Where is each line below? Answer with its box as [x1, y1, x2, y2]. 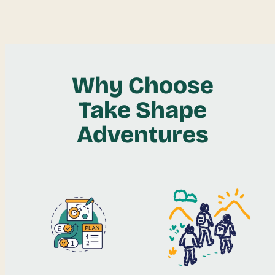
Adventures [76, 120, 209, 149]
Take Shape [78, 95, 207, 124]
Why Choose [71, 71, 214, 99]
